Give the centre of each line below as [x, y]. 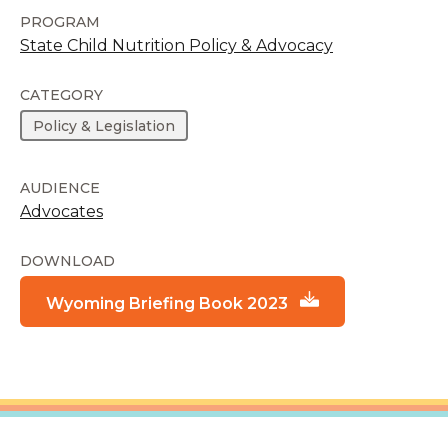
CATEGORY [61, 95]
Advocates [61, 212]
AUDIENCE [60, 188]
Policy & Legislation [104, 125]
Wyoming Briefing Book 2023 [167, 304]
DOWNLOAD [67, 261]
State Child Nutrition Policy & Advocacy [176, 45]
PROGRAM [60, 22]
